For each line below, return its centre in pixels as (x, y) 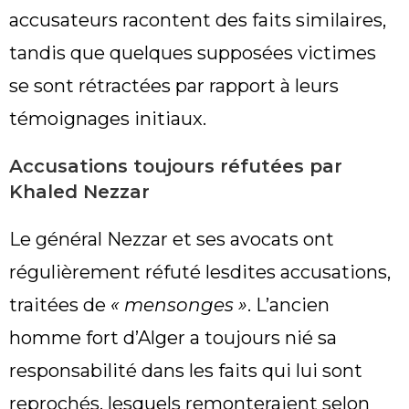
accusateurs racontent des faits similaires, (198, 21)
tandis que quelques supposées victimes (193, 53)
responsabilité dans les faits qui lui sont (186, 371)
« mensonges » (179, 305)
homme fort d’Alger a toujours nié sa (173, 338)
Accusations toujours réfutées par (176, 167)
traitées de (60, 305)
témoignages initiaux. (108, 119)
